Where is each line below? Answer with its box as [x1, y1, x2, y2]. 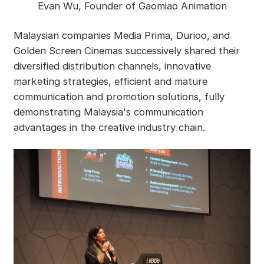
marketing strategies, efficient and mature [13, 75, 207, 88]
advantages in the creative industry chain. [13, 121, 205, 134]
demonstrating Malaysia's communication [13, 106, 203, 118]
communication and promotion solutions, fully [13, 91, 225, 103]
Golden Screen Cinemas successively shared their [13, 45, 240, 57]
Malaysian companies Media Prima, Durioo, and [13, 29, 230, 42]
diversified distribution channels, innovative [13, 60, 211, 72]
